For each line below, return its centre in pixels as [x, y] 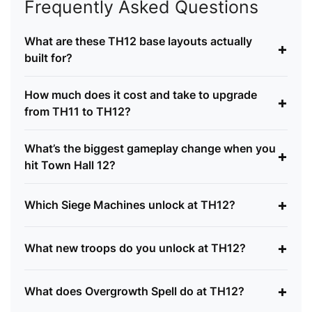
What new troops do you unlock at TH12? [135, 248]
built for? [48, 57]
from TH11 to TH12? [78, 111]
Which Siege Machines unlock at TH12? [130, 205]
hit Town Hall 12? [70, 165]
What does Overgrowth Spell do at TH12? [134, 291]
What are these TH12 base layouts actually [138, 41]
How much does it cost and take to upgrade [141, 94]
